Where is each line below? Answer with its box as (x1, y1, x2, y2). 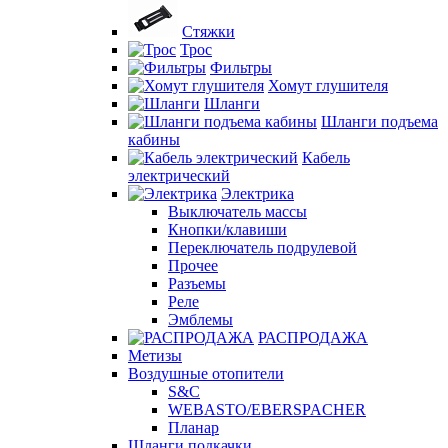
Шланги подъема (321, 113, 438, 130)
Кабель (302, 149, 350, 166)
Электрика (221, 185, 294, 202)
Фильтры (210, 59, 272, 76)
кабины (128, 131, 180, 148)
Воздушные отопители (128, 365, 284, 382)
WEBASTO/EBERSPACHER (168, 401, 366, 418)
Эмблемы (168, 311, 233, 328)
